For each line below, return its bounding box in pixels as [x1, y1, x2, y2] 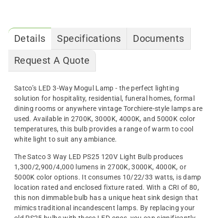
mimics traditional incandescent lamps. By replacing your [14, 203, 195, 212]
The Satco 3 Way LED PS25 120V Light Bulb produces [14, 152, 183, 161]
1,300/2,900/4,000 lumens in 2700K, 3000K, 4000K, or [14, 163, 186, 171]
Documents [133, 32, 184, 44]
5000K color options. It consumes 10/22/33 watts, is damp [14, 173, 201, 181]
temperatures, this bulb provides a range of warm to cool [14, 125, 194, 133]
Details [14, 32, 46, 44]
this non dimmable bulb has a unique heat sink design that [14, 193, 198, 201]
